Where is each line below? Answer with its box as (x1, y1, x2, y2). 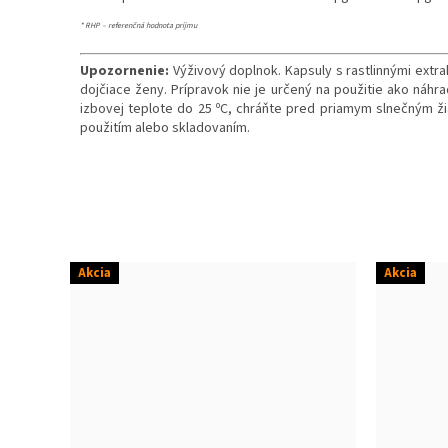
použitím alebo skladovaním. (80, 118, 250, 139)
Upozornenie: (80, 61, 173, 82)
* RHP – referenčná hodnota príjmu (80, 20, 197, 32)
